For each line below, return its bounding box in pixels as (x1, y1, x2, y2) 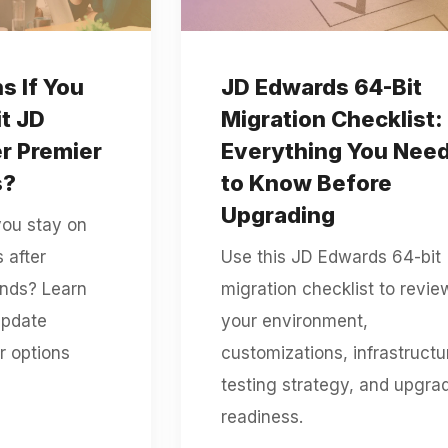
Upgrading (220, 201, 335, 228)
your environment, (220, 310, 368, 331)
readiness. (220, 406, 303, 427)
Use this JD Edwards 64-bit (220, 246, 441, 267)
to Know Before (220, 169, 392, 196)
